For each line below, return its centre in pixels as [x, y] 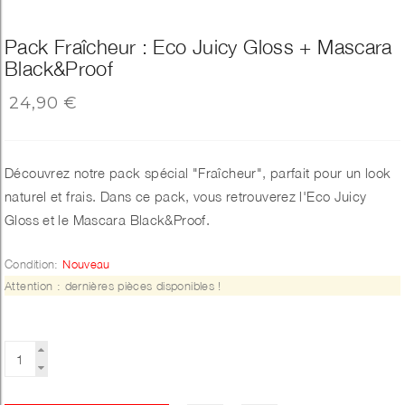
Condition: [32, 264]
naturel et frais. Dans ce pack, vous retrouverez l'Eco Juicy [186, 197]
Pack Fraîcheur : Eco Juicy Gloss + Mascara [198, 47]
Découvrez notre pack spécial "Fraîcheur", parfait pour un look [198, 173]
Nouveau [86, 264]
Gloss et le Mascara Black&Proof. [109, 220]
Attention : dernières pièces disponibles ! [113, 286]
